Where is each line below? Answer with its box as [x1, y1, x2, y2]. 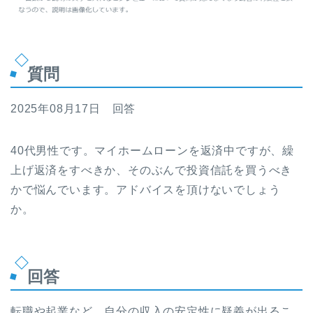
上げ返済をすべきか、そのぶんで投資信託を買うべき [10, 164, 293, 177]
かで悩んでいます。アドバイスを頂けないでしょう [10, 184, 281, 196]
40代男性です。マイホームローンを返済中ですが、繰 [10, 145, 294, 157]
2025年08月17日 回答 [10, 103, 136, 115]
